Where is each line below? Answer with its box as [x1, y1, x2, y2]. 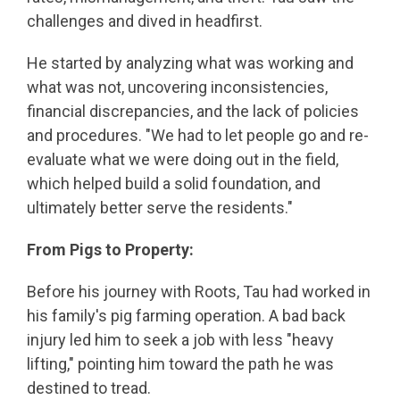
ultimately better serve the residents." [27, 198, 293, 217]
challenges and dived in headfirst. [27, 12, 266, 30]
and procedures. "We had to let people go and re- [27, 126, 369, 145]
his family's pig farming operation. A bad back [27, 306, 346, 325]
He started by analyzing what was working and [27, 54, 354, 72]
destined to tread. [27, 379, 151, 397]
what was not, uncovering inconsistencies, [27, 78, 328, 96]
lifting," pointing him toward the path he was [27, 354, 334, 373]
